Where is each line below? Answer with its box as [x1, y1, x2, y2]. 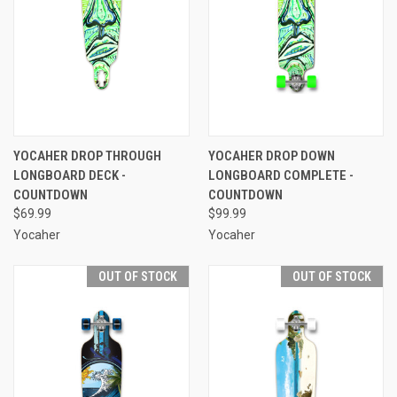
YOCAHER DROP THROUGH [13, 147, 161, 164]
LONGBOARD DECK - [13, 167, 126, 183]
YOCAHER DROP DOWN [207, 147, 335, 164]
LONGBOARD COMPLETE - [207, 167, 354, 183]
